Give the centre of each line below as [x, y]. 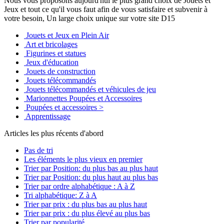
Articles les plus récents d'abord [54, 133]
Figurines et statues [56, 53]
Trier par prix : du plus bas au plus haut [85, 204]
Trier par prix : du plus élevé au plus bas [87, 213]
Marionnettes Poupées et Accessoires [84, 98]
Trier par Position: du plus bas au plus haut [91, 168]
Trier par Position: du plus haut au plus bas [91, 177]
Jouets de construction [61, 71]
